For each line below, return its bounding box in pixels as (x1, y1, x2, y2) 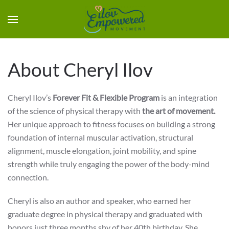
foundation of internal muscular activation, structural (8, 132, 193, 142)
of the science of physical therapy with (8, 106, 142, 116)
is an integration (159, 93, 218, 102)
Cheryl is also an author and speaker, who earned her (8, 196, 191, 205)
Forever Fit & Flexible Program (51, 93, 159, 102)
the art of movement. (142, 106, 215, 116)
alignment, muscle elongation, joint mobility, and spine (8, 146, 196, 155)
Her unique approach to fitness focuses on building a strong (8, 119, 215, 129)
